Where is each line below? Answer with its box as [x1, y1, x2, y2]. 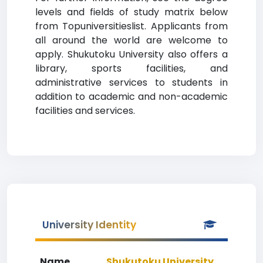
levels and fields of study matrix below [35, 5, 228, 19]
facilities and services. [35, 104, 135, 117]
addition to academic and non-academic [35, 90, 228, 103]
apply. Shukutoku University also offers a [35, 48, 228, 61]
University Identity [42, 218, 136, 232]
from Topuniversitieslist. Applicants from [35, 19, 228, 33]
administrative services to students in [35, 76, 228, 89]
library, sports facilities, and [35, 62, 228, 75]
